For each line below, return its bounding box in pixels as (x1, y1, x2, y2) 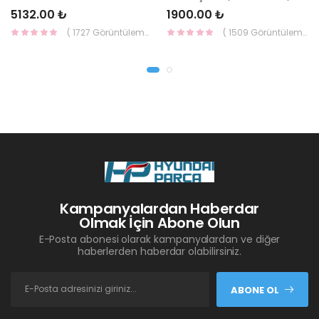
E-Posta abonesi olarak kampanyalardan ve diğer (38, 231, 281, 246)
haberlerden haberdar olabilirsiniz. (77, 244, 242, 258)
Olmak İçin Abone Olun (79, 212, 240, 233)
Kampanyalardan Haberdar (59, 198, 260, 219)
